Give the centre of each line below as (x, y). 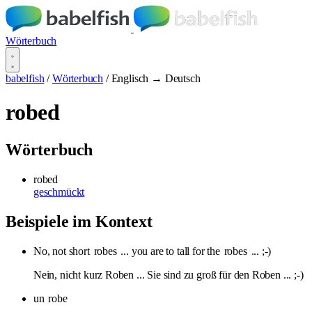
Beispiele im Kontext (79, 221)
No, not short (63, 251)
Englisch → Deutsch (156, 78)
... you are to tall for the (170, 251)
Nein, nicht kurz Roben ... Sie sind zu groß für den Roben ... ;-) (169, 274)
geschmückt (59, 192)
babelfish (25, 78)
